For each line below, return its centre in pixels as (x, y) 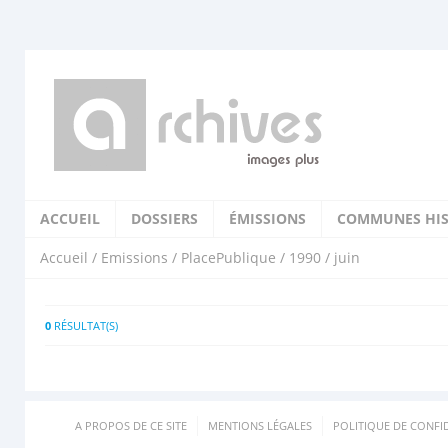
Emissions (134, 257)
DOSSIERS (164, 218)
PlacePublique (228, 257)
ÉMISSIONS (267, 218)
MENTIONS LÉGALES (260, 425)
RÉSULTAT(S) (84, 325)
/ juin (340, 257)
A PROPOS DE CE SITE (131, 425)
